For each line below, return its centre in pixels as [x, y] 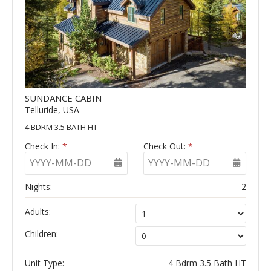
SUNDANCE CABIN [63, 98]
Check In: [44, 146]
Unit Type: [44, 263]
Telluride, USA [52, 109]
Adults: [38, 211]
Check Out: [165, 146]
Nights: [38, 186]
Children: [41, 233]
